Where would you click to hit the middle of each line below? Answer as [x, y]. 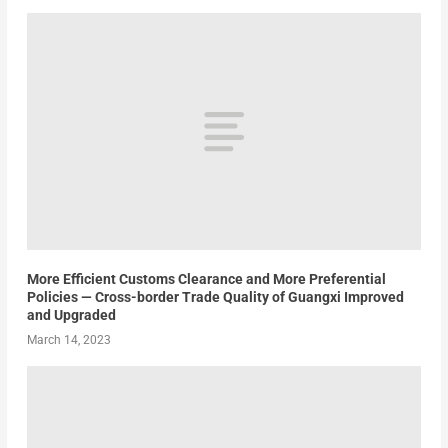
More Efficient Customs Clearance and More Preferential [206, 278]
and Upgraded [71, 314]
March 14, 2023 [68, 339]
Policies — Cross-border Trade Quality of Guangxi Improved [215, 296]
